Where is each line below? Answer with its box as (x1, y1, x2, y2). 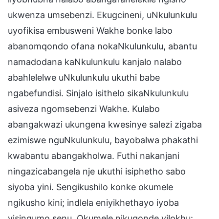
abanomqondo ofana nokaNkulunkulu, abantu (8, 41, 197, 51)
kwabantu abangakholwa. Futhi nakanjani (8, 150, 179, 161)
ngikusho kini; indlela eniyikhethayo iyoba (8, 197, 179, 208)
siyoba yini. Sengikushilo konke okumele (8, 181, 173, 192)
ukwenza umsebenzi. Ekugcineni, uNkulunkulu (8, 9, 197, 20)
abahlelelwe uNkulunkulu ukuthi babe (8, 72, 160, 83)
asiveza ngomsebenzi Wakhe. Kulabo (8, 103, 160, 114)
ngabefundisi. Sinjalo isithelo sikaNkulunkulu (8, 88, 189, 98)
